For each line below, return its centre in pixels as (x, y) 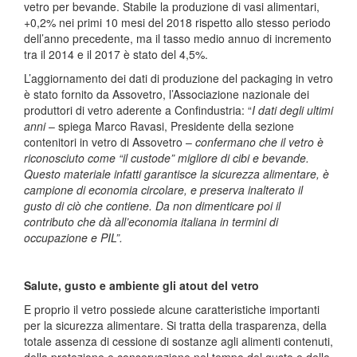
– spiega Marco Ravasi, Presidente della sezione (170, 126)
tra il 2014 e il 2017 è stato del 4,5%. (116, 54)
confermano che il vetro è (259, 141)
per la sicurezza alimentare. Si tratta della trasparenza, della (175, 325)
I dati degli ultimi (292, 110)
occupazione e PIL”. (73, 237)
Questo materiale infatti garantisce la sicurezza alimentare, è (177, 173)
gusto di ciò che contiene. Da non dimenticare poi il (152, 205)
